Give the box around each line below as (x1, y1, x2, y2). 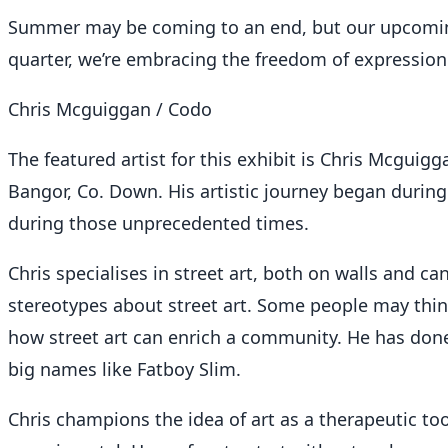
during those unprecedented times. (8, 211, 309, 235)
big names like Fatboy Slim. (8, 357, 241, 381)
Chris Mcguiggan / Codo (8, 97, 212, 121)
